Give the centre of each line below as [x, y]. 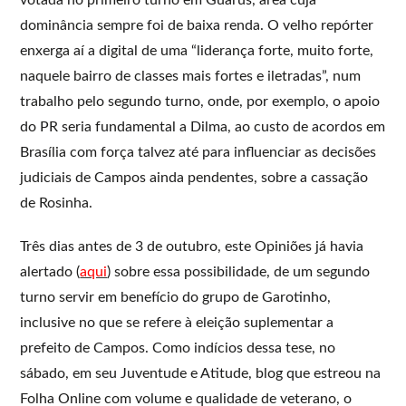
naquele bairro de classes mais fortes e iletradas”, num [191, 76]
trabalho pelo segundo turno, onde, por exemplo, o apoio [200, 101]
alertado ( [50, 271]
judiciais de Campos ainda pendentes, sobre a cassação [194, 177]
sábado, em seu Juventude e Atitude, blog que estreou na [201, 373]
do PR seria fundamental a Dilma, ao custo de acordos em [203, 126]
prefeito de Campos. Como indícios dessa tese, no [178, 348]
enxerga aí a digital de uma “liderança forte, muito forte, [197, 50]
